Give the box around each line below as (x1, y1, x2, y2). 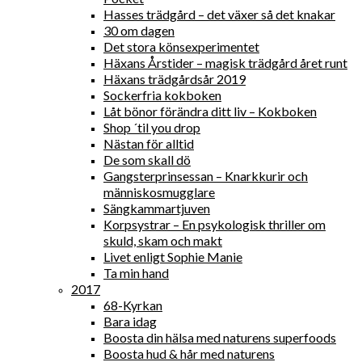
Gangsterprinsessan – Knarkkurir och (103, 168, 308, 183)
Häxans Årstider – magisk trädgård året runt (103, 55, 347, 70)
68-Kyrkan (103, 297, 162, 313)
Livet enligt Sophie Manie (103, 249, 242, 264)
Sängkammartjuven (103, 200, 210, 216)
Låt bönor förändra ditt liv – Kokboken (103, 103, 317, 119)
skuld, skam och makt (103, 233, 222, 248)
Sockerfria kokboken (103, 87, 221, 103)
